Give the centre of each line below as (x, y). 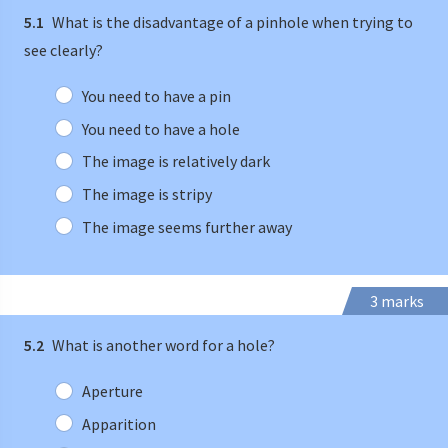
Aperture (112, 391)
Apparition (118, 423)
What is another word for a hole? (162, 345)
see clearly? (63, 50)
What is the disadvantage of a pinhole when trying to (231, 22)
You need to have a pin (156, 95)
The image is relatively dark (175, 161)
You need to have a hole (160, 128)
